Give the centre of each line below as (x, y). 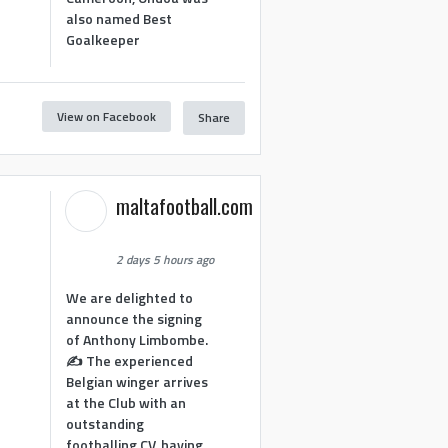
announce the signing (134, 318)
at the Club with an (126, 402)
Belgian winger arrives (137, 381)
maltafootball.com (185, 206)
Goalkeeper (103, 39)
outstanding (105, 423)
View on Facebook (106, 116)
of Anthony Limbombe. (137, 339)
